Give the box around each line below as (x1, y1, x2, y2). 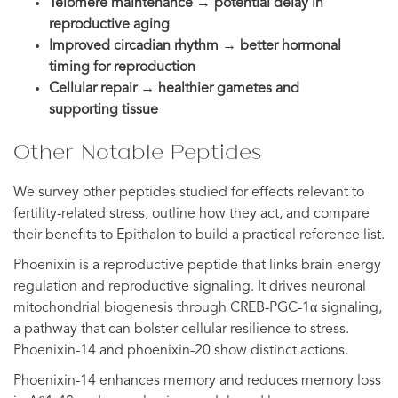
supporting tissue (49, 102, 158, 117)
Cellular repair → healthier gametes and (49, 81, 299, 96)
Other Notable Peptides (13, 135, 261, 166)
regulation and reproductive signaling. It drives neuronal (13, 279, 366, 294)
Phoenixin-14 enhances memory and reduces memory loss (13, 373, 381, 388)
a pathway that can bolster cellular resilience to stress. (13, 322, 349, 337)
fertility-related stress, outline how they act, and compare (13, 206, 370, 221)
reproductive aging (49, 17, 170, 32)
